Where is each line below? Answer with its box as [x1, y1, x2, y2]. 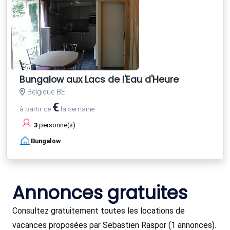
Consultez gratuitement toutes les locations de [12, 205, 185, 216]
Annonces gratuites [12, 180, 187, 205]
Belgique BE [25, 87, 65, 97]
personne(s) [37, 121, 75, 129]
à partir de [20, 104, 52, 113]
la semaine [59, 104, 94, 113]
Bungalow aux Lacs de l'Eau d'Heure [20, 73, 179, 86]
